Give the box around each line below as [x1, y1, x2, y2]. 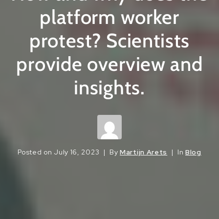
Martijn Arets [120, 148, 168, 157]
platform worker [40, 5, 179, 29]
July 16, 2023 [54, 148, 100, 157]
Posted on [18, 148, 54, 157]
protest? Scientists [29, 28, 190, 53]
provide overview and [16, 52, 203, 76]
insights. [74, 75, 145, 100]
